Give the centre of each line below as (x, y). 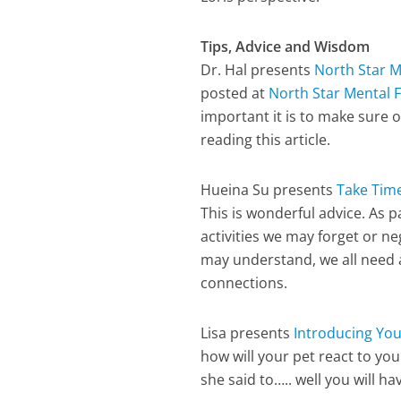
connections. (244, 283)
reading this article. (266, 140)
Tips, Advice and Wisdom (286, 47)
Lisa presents (247, 333)
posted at (235, 93)
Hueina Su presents (269, 190)
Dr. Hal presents (258, 70)
